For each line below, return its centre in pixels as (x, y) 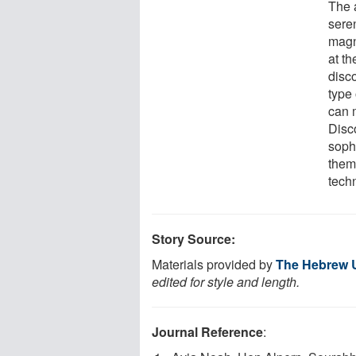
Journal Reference (207, 331)
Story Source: (193, 238)
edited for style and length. (226, 281)
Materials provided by (214, 264)
